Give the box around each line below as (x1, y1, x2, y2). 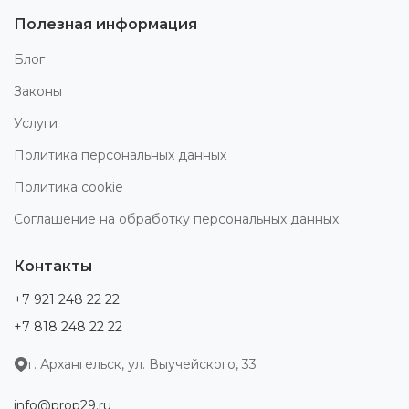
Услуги (14, 114, 58, 131)
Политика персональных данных (14, 146, 226, 163)
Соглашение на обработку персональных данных (14, 210, 339, 227)
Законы (14, 82, 62, 100)
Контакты (14, 257, 92, 275)
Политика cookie (14, 178, 123, 195)
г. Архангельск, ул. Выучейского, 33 (28, 355, 257, 372)
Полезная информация (14, 15, 197, 33)
